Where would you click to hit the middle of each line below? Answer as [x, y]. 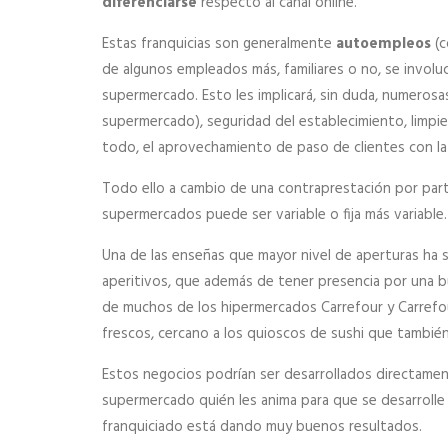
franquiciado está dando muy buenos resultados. [262, 427]
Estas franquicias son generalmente [219, 44]
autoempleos [383, 44]
